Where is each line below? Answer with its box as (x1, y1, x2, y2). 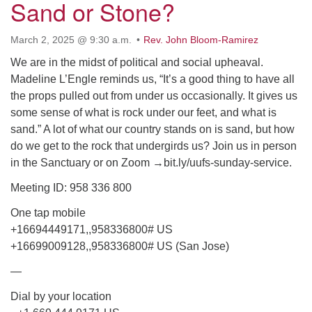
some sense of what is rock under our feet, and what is (10, 107, 276, 118)
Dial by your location (10, 290, 111, 302)
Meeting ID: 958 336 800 (10, 182, 132, 194)
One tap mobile (10, 207, 86, 219)
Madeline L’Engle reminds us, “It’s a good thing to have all (10, 73, 295, 85)
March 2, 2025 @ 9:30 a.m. (10, 34, 132, 45)
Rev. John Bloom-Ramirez (143, 34, 258, 45)
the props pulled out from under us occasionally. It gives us (10, 90, 297, 102)
